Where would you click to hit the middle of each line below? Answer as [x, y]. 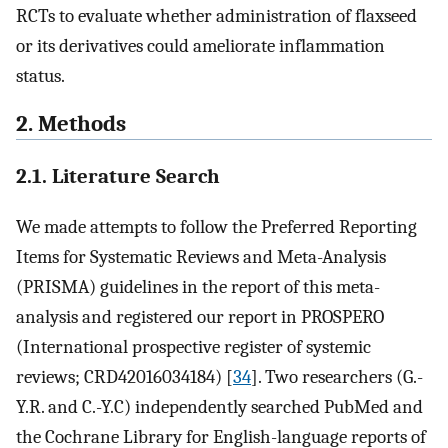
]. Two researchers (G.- [337, 376]
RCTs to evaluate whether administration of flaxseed [216, 15]
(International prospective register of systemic [193, 346]
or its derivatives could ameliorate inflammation [200, 45]
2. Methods [71, 124]
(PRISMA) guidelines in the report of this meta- [198, 286]
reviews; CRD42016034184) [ [124, 376]
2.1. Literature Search [118, 175]
